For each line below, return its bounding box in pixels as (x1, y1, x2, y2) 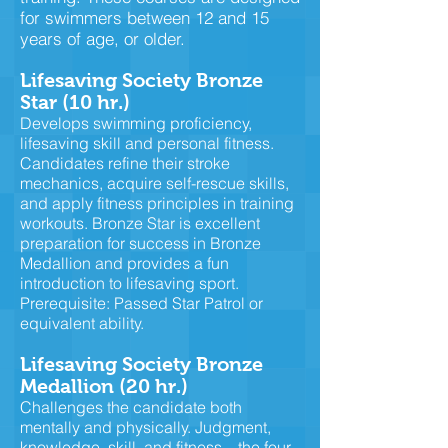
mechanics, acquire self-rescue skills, (20, 173, 289, 193)
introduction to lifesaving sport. (20, 273, 239, 293)
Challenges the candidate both (20, 397, 242, 417)
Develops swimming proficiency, (20, 113, 252, 133)
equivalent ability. (20, 313, 144, 333)
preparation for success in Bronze (20, 233, 261, 253)
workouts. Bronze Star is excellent (20, 213, 260, 233)
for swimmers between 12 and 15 (20, 7, 269, 28)
